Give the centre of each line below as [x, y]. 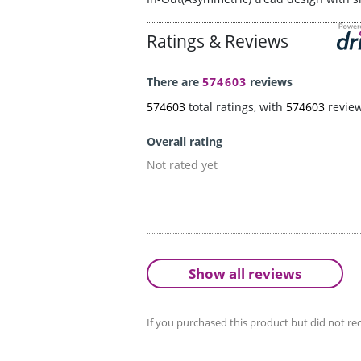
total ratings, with [236, 107]
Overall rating [185, 142]
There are [174, 82]
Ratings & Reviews [218, 41]
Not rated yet [182, 165]
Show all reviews [245, 274]
